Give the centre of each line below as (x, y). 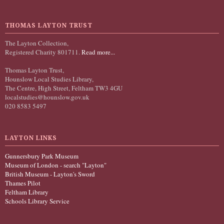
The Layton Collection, (37, 43)
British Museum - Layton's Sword (50, 174)
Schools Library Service (37, 201)
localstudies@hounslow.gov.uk (47, 97)
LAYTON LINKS (31, 138)
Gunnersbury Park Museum (42, 156)
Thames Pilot (23, 183)
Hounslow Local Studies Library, (49, 79)
